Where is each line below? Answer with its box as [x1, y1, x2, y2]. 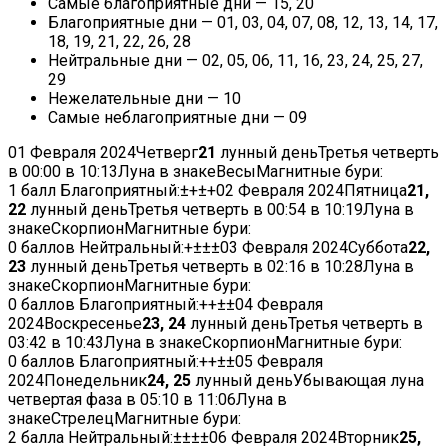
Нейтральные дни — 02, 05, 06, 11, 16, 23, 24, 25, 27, [48, 51, 423, 71]
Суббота [348, 238, 408, 258]
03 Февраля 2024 [220, 238, 348, 258]
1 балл [8, 181, 60, 201]
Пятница [344, 181, 407, 201]
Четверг [136, 143, 198, 163]
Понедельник [44, 371, 147, 391]
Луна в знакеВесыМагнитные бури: [118, 162, 383, 182]
